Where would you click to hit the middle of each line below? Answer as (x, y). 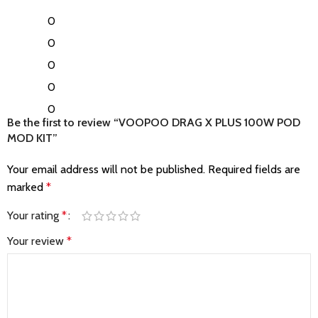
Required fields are (254, 169)
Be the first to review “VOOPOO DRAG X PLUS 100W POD (154, 122)
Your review (37, 241)
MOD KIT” (32, 138)
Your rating (34, 215)
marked (27, 187)
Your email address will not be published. (106, 169)
